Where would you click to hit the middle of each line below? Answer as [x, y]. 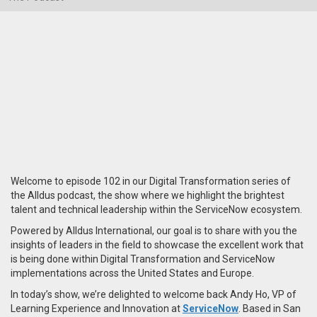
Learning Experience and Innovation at [97, 308]
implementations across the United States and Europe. [132, 273]
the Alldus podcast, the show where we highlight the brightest [148, 195]
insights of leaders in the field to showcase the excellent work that [157, 244]
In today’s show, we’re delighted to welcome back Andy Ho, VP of [154, 294]
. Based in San [270, 308]
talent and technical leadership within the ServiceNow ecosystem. [156, 209]
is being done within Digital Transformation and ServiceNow [143, 259]
